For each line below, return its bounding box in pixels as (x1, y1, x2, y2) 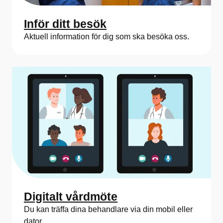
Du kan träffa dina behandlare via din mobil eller (24, 205, 193, 214)
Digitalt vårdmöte (24, 190, 117, 204)
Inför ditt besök (24, 17, 107, 30)
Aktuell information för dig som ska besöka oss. (24, 32, 189, 41)
